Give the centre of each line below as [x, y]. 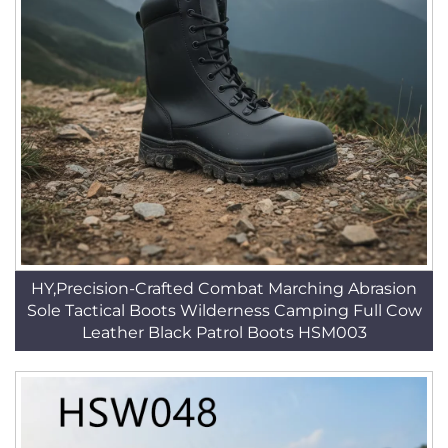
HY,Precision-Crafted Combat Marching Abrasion [224, 288]
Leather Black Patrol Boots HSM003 [224, 332]
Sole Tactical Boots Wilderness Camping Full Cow [224, 310]
